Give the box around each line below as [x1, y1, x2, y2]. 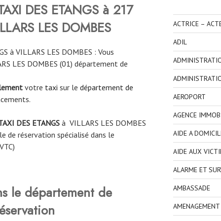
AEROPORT [173, 92, 206, 102]
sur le [58, 82, 80, 93]
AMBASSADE [173, 184, 210, 193]
